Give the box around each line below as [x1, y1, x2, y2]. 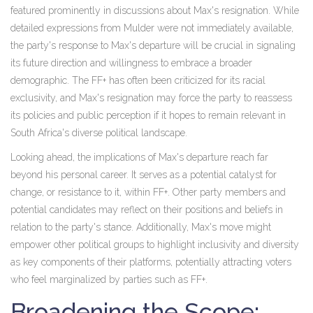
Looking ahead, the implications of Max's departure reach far [10, 152, 268, 163]
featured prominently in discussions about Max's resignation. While [10, 5, 299, 17]
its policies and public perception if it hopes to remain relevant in [10, 110, 286, 122]
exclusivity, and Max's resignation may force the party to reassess [10, 92, 292, 104]
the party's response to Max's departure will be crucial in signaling [10, 40, 296, 52]
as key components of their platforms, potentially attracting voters [10, 256, 291, 268]
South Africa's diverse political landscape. [10, 127, 187, 139]
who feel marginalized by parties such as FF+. [10, 274, 208, 286]
